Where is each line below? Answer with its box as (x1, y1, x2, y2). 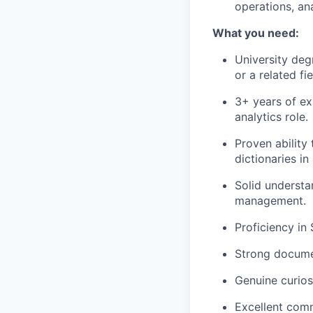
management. (235, 194, 306, 208)
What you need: (212, 26, 299, 41)
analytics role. (235, 110, 308, 124)
